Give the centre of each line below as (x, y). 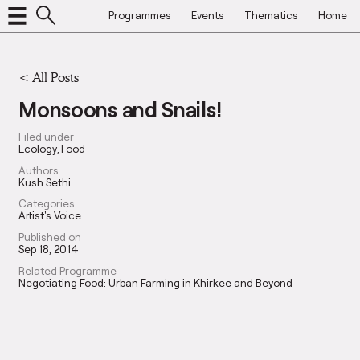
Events (207, 15)
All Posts (56, 76)
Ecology (38, 148)
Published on (50, 237)
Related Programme (68, 270)
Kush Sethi (45, 182)
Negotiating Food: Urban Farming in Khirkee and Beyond (156, 282)
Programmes (139, 15)
